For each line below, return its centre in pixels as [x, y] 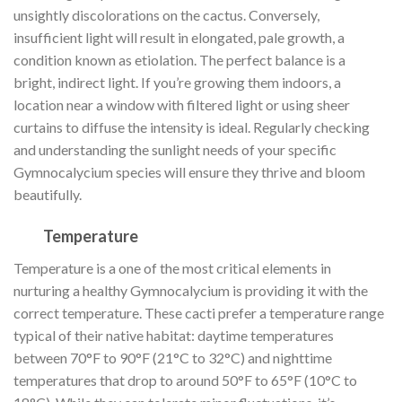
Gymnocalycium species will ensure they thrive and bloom [189, 171]
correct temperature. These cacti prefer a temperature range [199, 313]
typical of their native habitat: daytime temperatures [174, 336]
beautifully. [48, 194]
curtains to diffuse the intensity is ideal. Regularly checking [192, 127]
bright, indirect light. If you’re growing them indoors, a [177, 82]
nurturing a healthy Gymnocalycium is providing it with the [191, 291]
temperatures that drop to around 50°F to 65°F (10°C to [185, 380]
